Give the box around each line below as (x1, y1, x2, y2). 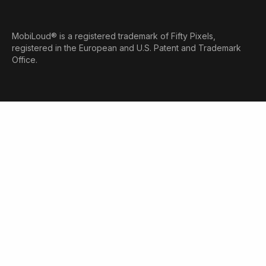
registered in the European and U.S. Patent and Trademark (12, 43, 241, 53)
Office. (12, 55, 37, 65)
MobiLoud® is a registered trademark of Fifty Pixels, (12, 31, 216, 42)
